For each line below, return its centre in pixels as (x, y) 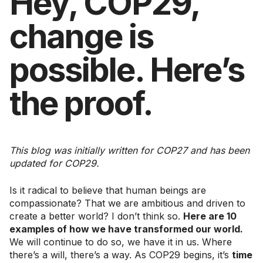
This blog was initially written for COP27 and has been (129, 150)
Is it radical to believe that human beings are (108, 190)
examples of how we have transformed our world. (126, 229)
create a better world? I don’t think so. (96, 216)
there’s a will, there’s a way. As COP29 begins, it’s (121, 254)
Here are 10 (210, 216)
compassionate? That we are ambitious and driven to (127, 203)
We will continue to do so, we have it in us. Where (121, 242)
